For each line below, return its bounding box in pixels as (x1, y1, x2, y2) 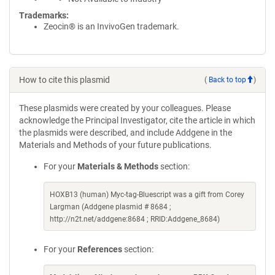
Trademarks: (19, 10, 69, 20)
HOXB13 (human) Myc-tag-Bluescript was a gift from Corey (50, 190, 244, 199)
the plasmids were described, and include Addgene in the (19, 128, 232, 137)
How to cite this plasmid (19, 75, 110, 85)
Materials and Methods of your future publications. (19, 140, 212, 150)
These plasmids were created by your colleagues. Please (19, 103, 231, 113)
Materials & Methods (77, 161, 158, 171)
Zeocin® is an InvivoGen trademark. (44, 21, 179, 31)
